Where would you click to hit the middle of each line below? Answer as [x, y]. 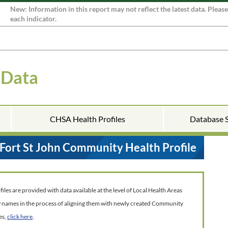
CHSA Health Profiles [87, 119]
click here [20, 217]
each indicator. [33, 19]
